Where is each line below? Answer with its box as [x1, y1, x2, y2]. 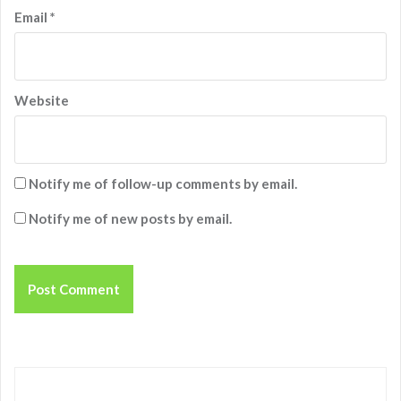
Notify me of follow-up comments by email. [29, 175, 297, 192]
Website [14, 92, 69, 109]
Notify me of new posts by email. [29, 210, 232, 227]
